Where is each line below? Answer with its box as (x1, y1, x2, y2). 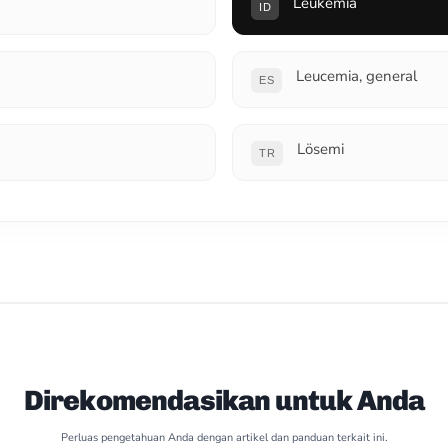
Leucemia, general (296, 66, 418, 86)
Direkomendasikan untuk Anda (23, 384, 425, 417)
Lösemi (297, 139, 345, 159)
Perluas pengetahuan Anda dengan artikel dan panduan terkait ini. (60, 430, 388, 445)
